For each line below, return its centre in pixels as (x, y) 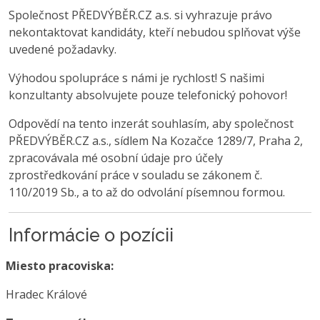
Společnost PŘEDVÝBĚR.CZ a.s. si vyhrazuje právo (140, 15)
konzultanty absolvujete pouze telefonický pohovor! (148, 95)
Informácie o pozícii (91, 235)
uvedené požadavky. (62, 49)
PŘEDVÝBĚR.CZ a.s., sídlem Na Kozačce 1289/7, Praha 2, (156, 140)
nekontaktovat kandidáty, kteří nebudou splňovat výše (155, 32)
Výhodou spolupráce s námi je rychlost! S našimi (136, 77)
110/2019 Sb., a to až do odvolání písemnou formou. (147, 192)
